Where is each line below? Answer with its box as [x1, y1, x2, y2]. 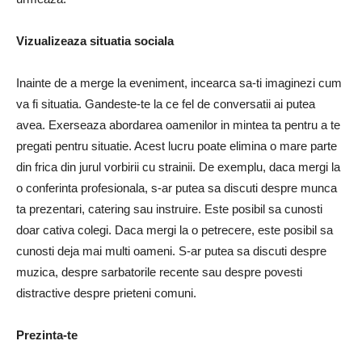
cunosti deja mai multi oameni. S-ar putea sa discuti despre [16, 244, 326, 259]
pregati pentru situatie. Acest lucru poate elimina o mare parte [16, 139, 337, 154]
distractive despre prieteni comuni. [16, 286, 196, 301]
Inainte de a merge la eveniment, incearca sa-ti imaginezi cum [16, 76, 342, 90]
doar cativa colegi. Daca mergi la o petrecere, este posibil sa [16, 223, 333, 238]
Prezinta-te [16, 328, 78, 343]
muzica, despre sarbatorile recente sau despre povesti [16, 265, 302, 280]
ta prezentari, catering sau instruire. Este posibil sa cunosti [16, 202, 322, 217]
